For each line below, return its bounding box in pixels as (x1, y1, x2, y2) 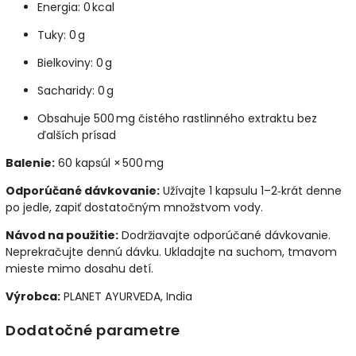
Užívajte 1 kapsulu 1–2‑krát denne (160, 182, 342, 199)
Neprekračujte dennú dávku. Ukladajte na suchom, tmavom (6, 243, 337, 260)
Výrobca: (6, 288, 60, 304)
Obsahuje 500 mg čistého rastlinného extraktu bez (37, 110, 317, 126)
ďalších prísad (37, 126, 116, 143)
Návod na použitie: (6, 226, 118, 243)
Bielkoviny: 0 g (37, 54, 112, 71)
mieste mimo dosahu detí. (6, 260, 153, 277)
